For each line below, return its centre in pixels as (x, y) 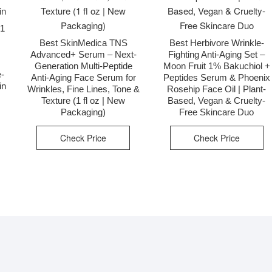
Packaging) (83, 112)
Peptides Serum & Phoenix (216, 78)
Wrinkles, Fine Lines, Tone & (83, 89)
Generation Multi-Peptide (83, 66)
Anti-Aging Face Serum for (83, 78)
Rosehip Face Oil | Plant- (217, 89)
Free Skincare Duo (217, 112)
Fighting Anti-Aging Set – (217, 55)
